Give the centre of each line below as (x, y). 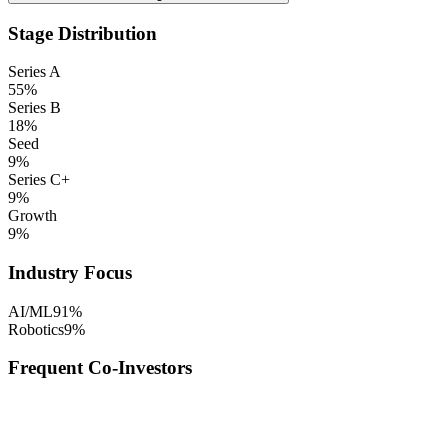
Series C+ (39, 180)
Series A (34, 72)
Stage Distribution (82, 33)
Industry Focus (70, 273)
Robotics (36, 329)
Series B (34, 108)
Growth (32, 216)
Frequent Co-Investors (100, 368)
